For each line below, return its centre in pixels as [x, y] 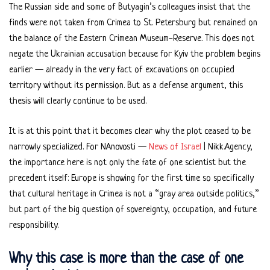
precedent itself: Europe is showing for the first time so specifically [131, 179]
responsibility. [34, 226]
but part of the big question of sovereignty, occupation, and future [133, 210]
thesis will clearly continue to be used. [78, 102]
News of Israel [175, 148]
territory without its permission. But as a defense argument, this [126, 86]
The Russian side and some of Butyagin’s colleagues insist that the [130, 8]
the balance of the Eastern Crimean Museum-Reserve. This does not [132, 39]
